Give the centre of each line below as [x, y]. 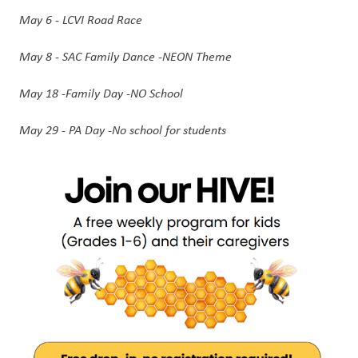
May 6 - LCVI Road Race [81, 20]
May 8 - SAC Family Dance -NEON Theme [127, 56]
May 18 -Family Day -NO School [103, 93]
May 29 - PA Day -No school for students [124, 130]
